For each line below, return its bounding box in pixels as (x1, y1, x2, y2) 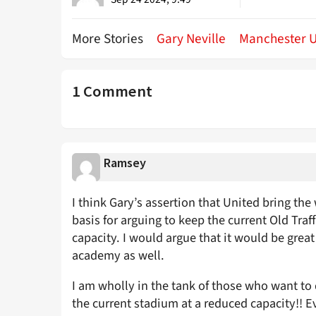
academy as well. (72, 245, 164, 265)
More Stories (72, 28, 146, 49)
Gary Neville (157, 28, 226, 49)
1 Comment (72, 80, 152, 101)
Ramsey (103, 154, 146, 171)
